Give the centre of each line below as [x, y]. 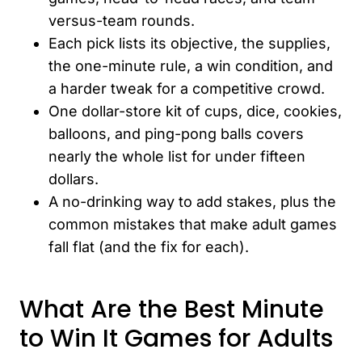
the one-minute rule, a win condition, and [191, 65]
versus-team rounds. [122, 20]
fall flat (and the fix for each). [149, 246]
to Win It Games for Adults [176, 338]
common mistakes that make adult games [193, 224]
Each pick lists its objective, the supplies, [189, 43]
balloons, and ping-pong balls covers [176, 133]
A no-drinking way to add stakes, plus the [192, 201]
